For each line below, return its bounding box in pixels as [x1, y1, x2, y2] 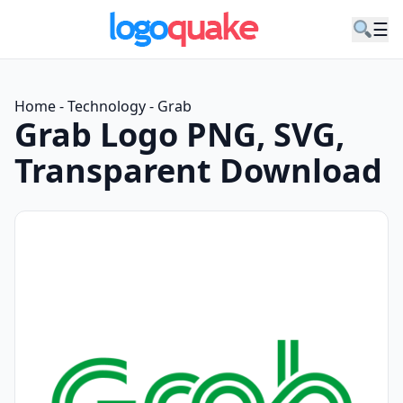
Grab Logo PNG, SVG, [14, 112, 345, 157]
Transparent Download [14, 148, 382, 193]
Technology [67, 96, 146, 116]
